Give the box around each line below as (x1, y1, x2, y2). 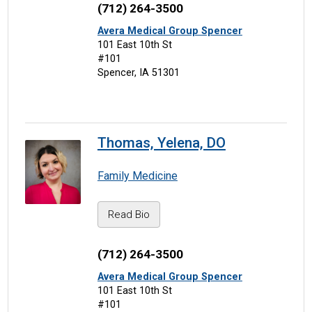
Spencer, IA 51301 (97, 66, 180, 79)
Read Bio (107, 208, 150, 221)
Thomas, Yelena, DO (97, 134, 226, 152)
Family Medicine (97, 169, 178, 183)
